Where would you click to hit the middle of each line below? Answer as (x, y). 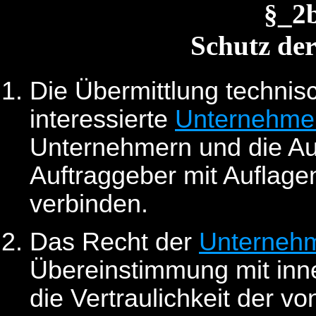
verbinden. (89, 203)
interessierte (102, 119)
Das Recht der (114, 242)
